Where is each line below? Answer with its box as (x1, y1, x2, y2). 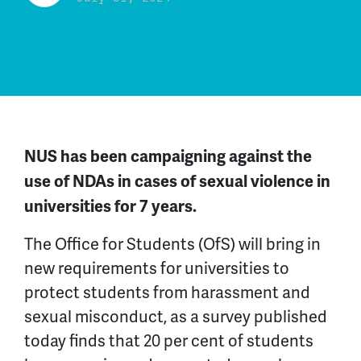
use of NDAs (24, 171, 118, 192)
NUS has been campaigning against (24, 146, 284, 167)
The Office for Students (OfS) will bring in (24, 233, 321, 255)
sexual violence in (196, 171, 330, 192)
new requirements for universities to (24, 257, 289, 279)
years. (148, 196, 197, 217)
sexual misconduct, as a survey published (24, 305, 327, 327)
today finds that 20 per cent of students (24, 330, 313, 351)
